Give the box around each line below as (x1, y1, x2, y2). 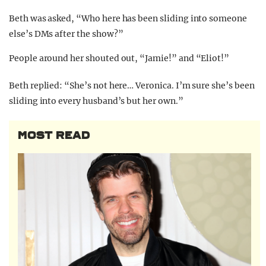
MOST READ (18, 129, 90, 142)
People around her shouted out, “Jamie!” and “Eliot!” (9, 53, 230, 64)
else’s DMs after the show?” (9, 28, 123, 40)
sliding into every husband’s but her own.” (9, 96, 183, 107)
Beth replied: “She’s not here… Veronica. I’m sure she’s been (9, 80, 255, 91)
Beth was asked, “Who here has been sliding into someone (9, 13, 247, 24)
